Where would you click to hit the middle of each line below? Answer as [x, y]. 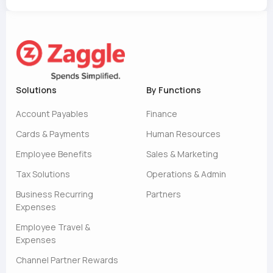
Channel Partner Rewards [67, 260]
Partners [164, 194]
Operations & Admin [186, 174]
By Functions [174, 90]
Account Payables [52, 114]
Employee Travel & [53, 227]
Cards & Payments [53, 134]
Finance [162, 114]
